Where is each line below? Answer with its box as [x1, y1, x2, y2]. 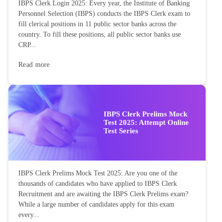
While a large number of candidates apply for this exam [18, 201, 174, 209]
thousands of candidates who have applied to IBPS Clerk [18, 180, 177, 188]
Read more [18, 60, 50, 68]
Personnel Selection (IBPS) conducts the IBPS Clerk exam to [18, 9, 190, 17]
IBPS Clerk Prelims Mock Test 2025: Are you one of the [18, 169, 177, 177]
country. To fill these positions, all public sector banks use [18, 30, 181, 38]
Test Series [104, 126, 138, 135]
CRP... [18, 41, 36, 49]
